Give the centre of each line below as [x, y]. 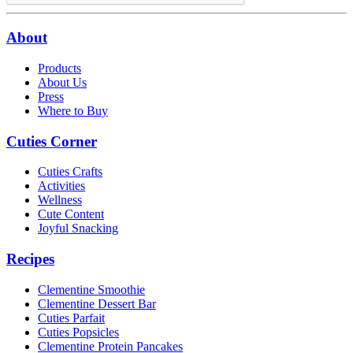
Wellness [60, 200]
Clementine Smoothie [91, 289]
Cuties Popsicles [78, 332]
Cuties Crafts [70, 172]
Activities [61, 186]
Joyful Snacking [78, 229]
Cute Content [71, 214]
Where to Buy [73, 110]
